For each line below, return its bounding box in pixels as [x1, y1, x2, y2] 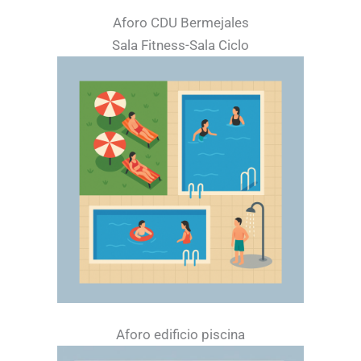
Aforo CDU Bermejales [112, 14, 249, 31]
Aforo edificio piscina [116, 326, 245, 342]
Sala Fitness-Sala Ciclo [112, 36, 249, 53]
